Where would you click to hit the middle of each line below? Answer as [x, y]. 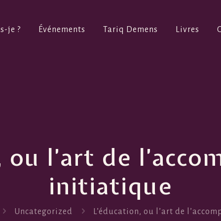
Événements [62, 30]
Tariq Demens [130, 30]
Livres [187, 30]
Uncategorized [43, 212]
